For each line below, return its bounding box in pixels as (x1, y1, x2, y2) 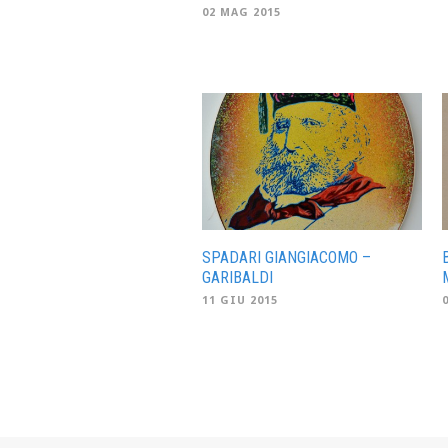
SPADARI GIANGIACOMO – (202, 248, 371, 267)
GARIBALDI (202, 268, 273, 287)
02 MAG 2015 (202, 5, 281, 19)
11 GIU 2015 (202, 294, 278, 307)
